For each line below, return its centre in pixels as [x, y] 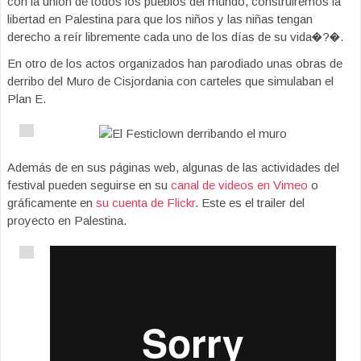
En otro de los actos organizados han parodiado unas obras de [175, 64]
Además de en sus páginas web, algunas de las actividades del [173, 168]
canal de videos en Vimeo [239, 185]
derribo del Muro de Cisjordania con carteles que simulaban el [170, 81]
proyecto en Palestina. [67, 221]
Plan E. [27, 99]
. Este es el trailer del [250, 203]
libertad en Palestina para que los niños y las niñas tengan [160, 19]
